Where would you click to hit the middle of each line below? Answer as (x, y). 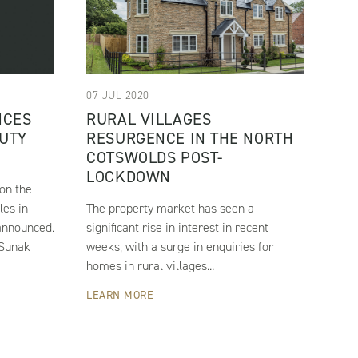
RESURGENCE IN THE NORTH (190, 139)
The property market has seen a (171, 209)
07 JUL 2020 (118, 96)
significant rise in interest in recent (178, 228)
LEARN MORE (120, 296)
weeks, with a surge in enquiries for (180, 247)
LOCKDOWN (129, 177)
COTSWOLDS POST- (155, 158)
